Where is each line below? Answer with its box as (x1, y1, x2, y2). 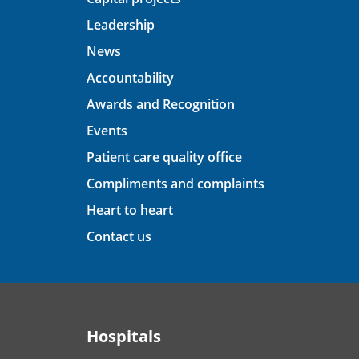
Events (87, 122, 127, 140)
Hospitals (87, 325, 161, 348)
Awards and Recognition (87, 95, 235, 114)
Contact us (87, 228, 151, 246)
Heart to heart (87, 201, 173, 220)
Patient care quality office (87, 148, 242, 167)
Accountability (87, 69, 174, 87)
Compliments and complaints (87, 175, 264, 193)
